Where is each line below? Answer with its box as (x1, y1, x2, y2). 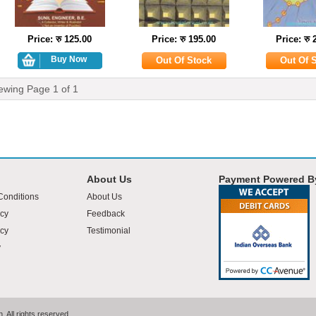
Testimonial (86, 226, 130, 236)
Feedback (86, 209, 125, 219)
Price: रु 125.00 (28, 34, 92, 44)
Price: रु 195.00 (152, 34, 216, 44)
